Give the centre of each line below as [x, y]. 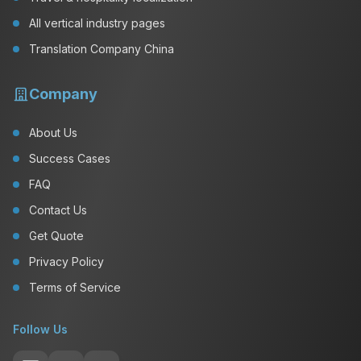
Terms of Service [75, 287]
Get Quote [56, 236]
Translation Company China [102, 49]
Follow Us [40, 329]
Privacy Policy [66, 261]
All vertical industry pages [97, 23]
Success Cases [70, 158]
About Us [53, 133]
